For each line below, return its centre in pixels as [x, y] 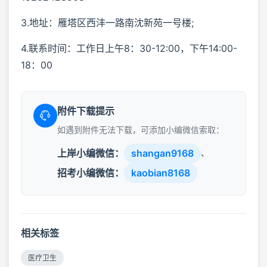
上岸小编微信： [91, 153]
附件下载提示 [86, 111]
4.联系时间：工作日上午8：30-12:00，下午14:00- [129, 48]
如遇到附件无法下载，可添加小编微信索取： [141, 129]
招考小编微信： [91, 173]
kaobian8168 [161, 173]
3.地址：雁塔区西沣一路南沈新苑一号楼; [107, 22]
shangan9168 [162, 153]
